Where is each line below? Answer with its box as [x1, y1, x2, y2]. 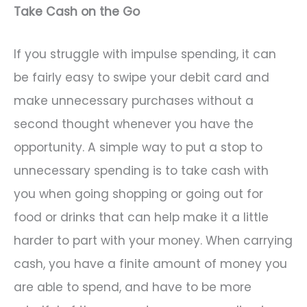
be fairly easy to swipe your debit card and [14, 69, 269, 86]
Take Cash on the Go [14, 3, 140, 20]
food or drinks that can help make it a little [14, 208, 269, 225]
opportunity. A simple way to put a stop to [14, 138, 262, 156]
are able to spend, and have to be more [14, 278, 251, 295]
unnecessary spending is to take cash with [14, 162, 269, 179]
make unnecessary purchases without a [14, 92, 254, 109]
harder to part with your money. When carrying [14, 232, 293, 249]
